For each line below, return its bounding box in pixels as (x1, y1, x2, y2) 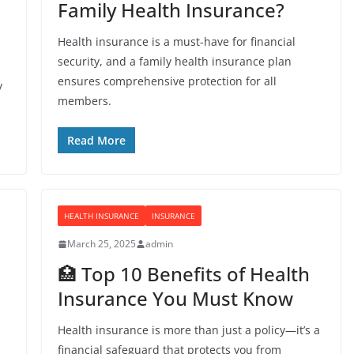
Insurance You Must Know (57, 285, 293, 311)
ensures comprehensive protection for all (57, 73, 277, 88)
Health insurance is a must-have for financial (57, 34, 296, 49)
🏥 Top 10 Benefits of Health (57, 261, 310, 287)
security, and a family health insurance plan (57, 54, 292, 69)
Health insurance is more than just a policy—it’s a (57, 322, 320, 337)
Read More (66, 133, 126, 148)
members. (57, 93, 111, 108)
